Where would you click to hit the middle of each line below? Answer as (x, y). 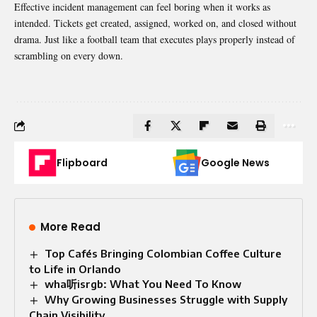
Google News (235, 162)
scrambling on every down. (69, 55)
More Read (70, 226)
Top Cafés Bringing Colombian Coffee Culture (163, 253)
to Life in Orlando (75, 269)
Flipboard (82, 162)
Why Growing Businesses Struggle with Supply (166, 299)
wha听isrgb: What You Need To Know (143, 283)
